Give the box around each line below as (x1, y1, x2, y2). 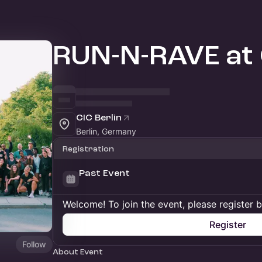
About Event (53, 247, 103, 256)
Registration (63, 144, 114, 153)
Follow (22, 239, 46, 249)
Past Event (79, 168, 130, 178)
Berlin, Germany (76, 126, 136, 136)
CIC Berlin (76, 112, 122, 123)
